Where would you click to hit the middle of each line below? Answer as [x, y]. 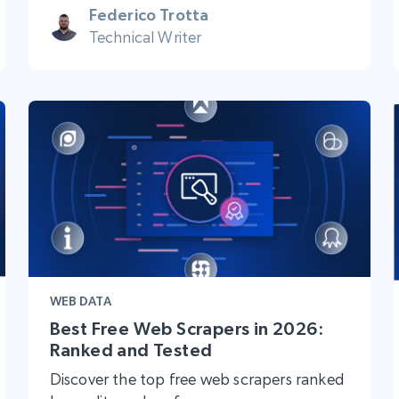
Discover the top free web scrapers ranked [197, 379]
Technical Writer [145, 37]
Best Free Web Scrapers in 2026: [187, 328]
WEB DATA [80, 301]
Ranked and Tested [131, 350]
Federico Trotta [149, 15]
